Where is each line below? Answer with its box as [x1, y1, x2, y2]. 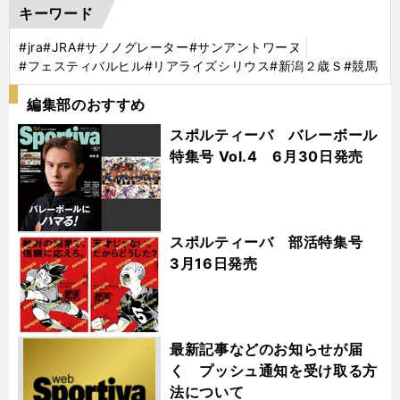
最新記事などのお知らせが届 [170, 339, 363, 358]
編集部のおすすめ [27, 95, 146, 113]
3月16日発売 [170, 254, 258, 272]
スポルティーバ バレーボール [170, 125, 378, 144]
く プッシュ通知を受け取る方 [170, 361, 378, 379]
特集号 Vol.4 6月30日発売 [170, 146, 363, 165]
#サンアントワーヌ [188, 38, 302, 54]
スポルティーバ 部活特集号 [170, 232, 378, 251]
